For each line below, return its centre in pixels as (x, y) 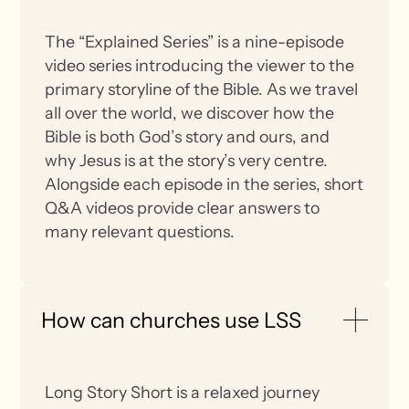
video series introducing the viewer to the (200, 65)
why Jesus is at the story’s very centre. (187, 160)
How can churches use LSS (171, 320)
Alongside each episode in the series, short (204, 184)
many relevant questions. (140, 231)
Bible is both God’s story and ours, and (188, 136)
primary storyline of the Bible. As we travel (202, 89)
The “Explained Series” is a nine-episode (195, 41)
